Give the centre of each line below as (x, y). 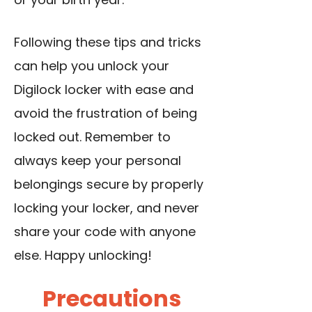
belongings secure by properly (109, 185)
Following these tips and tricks (108, 42)
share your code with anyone (105, 232)
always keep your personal (97, 161)
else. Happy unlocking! (83, 256)
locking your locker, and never (107, 208)
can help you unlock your (92, 66)
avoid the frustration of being (106, 114)
